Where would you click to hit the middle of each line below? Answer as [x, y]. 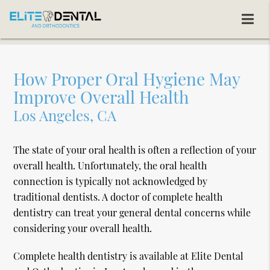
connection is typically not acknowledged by [111, 181]
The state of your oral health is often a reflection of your [135, 150]
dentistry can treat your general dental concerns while [132, 213]
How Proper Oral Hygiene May [127, 79]
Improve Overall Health [101, 97]
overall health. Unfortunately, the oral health [110, 166]
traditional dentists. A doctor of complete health [118, 197]
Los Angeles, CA [65, 115]
